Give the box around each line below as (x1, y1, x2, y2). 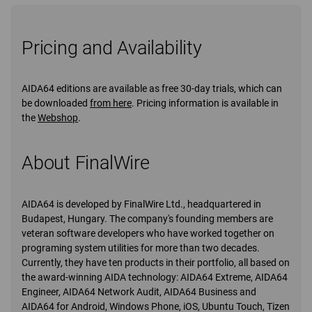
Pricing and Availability (22, 36, 202, 59)
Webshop (38, 112, 78, 124)
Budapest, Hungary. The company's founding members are (22, 213, 273, 225)
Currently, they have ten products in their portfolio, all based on (22, 257, 290, 269)
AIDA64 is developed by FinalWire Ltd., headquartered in (22, 198, 261, 210)
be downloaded (22, 97, 90, 109)
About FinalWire (22, 152, 150, 175)
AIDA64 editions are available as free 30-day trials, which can (22, 83, 282, 95)
